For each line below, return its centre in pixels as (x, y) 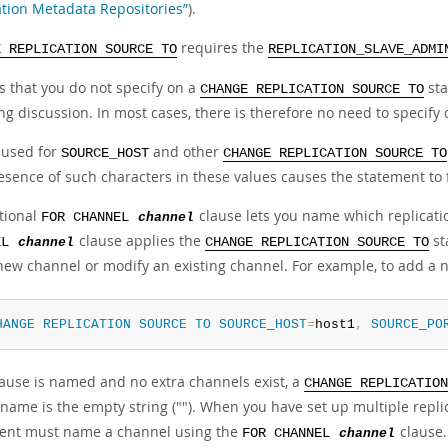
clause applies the (140, 240)
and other (186, 151)
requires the (222, 47)
